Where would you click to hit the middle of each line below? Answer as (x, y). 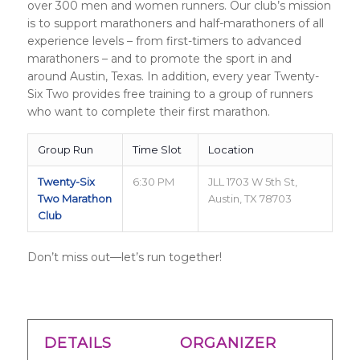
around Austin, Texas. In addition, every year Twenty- (173, 77)
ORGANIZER (228, 344)
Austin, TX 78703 (250, 199)
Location (231, 150)
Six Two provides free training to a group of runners (170, 94)
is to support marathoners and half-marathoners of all (175, 24)
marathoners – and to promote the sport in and (159, 59)
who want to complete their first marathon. (148, 112)
